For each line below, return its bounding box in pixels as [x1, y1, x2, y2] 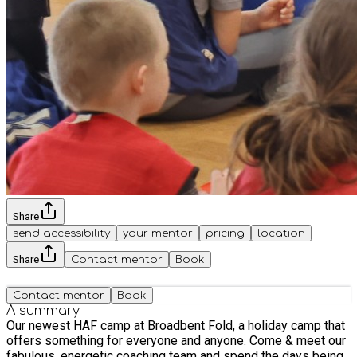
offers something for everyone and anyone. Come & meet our [6, 332, 249, 348]
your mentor [123, 226, 193, 239]
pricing [206, 226, 245, 239]
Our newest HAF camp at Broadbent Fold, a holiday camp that [6, 317, 345, 333]
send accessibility [13, 226, 110, 239]
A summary [6, 303, 80, 318]
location [257, 226, 305, 239]
